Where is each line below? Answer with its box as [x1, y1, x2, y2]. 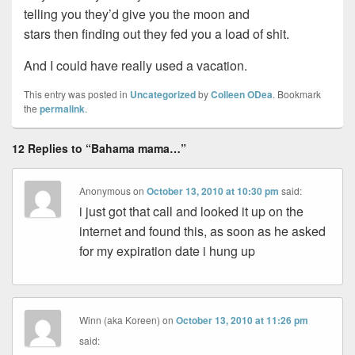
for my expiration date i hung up [79, 242, 256, 261]
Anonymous [79, 184, 132, 198]
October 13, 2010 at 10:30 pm [147, 184, 280, 199]
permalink [40, 101, 85, 116]
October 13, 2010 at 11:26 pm [176, 313, 309, 328]
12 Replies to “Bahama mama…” [12, 140, 186, 157]
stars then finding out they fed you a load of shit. [24, 25, 289, 44]
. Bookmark [273, 87, 321, 101]
